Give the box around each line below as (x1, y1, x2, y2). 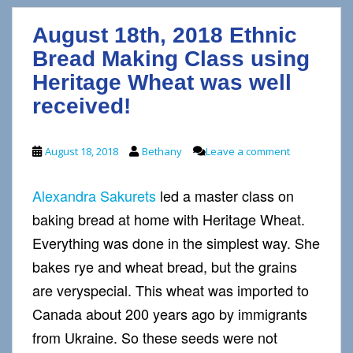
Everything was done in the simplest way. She (32, 232, 320, 253)
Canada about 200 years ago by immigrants (32, 303, 307, 324)
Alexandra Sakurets (32, 184, 156, 206)
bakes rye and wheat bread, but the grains (32, 255, 297, 277)
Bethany (142, 143, 182, 158)
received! (32, 93, 131, 118)
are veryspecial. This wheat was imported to (32, 279, 309, 300)
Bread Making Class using (32, 46, 310, 71)
